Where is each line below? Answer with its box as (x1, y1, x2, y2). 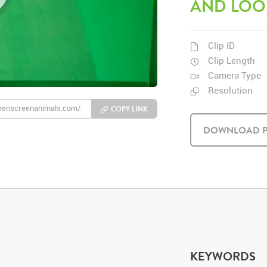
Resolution (208, 84, 253, 96)
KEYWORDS (190, 248, 256, 264)
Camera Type (208, 69, 261, 81)
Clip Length (208, 54, 255, 66)
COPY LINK (110, 104, 148, 114)
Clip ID (208, 39, 235, 51)
